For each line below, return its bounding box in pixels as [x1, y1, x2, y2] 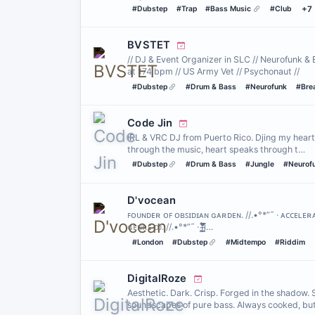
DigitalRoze [127, 271, 190, 285]
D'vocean [127, 194, 176, 207]
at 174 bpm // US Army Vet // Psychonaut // [127, 66, 300, 77]
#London [131, 237, 163, 247]
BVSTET [127, 39, 173, 52]
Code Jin [127, 116, 176, 129]
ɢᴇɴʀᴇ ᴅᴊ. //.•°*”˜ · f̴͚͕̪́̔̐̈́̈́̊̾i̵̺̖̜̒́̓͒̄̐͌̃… [127, 221, 214, 233]
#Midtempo [225, 237, 266, 247]
